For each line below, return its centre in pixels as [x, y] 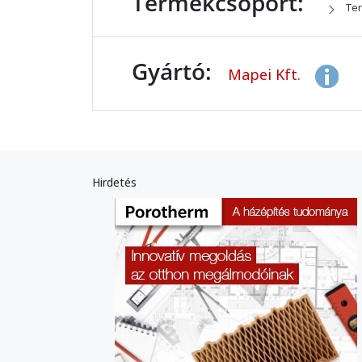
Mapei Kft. [266, 75]
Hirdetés [114, 183]
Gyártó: [172, 72]
